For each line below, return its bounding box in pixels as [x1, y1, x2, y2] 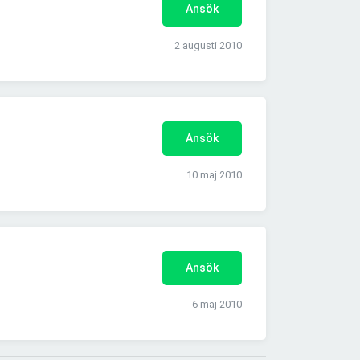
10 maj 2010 [186, 169, 242, 182]
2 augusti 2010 [174, 39, 242, 52]
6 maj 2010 [192, 298, 242, 311]
